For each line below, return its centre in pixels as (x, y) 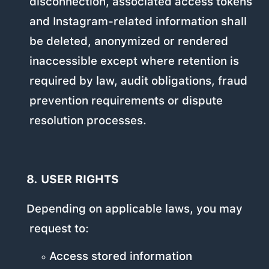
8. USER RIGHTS (72, 180)
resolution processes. (88, 121)
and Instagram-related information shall (138, 22)
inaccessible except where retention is (134, 61)
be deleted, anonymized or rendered (129, 41)
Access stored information (120, 256)
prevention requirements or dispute (126, 101)
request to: (59, 229)
